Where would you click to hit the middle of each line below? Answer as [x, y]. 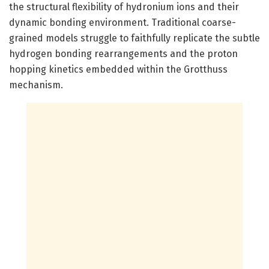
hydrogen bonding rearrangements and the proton [123, 53]
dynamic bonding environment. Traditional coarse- [122, 22]
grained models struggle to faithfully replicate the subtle [134, 38]
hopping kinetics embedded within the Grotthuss [118, 69]
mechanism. [36, 85]
